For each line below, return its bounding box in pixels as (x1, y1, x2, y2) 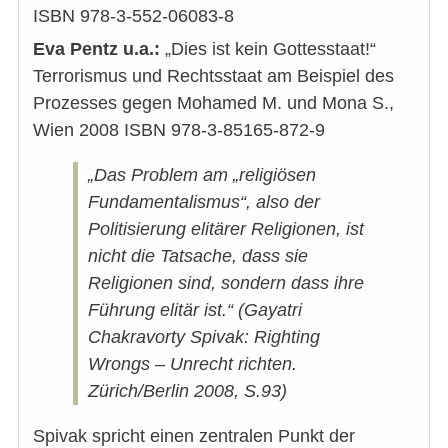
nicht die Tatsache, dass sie (88, 246, 308, 267)
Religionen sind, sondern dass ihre (88, 273, 364, 294)
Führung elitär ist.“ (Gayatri (88, 300, 302, 321)
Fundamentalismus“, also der (88, 192, 320, 213)
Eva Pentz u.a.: (33, 39, 160, 60)
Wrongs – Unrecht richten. (88, 354, 297, 375)
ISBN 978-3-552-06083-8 (33, 6, 234, 27)
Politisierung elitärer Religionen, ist (88, 219, 364, 240)
